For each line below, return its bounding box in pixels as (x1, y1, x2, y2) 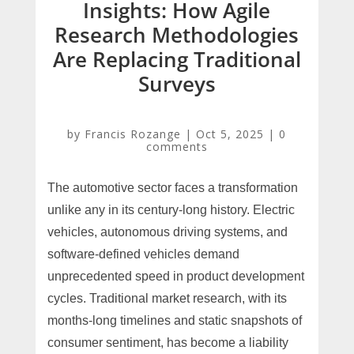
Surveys (137, 69, 216, 98)
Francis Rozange (85, 126, 182, 141)
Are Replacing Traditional (52, 44, 301, 73)
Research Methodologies (55, 20, 299, 49)
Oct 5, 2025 (196, 126, 265, 141)
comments (145, 138, 208, 154)
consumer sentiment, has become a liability (47, 335, 288, 349)
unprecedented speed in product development (47, 269, 304, 283)
